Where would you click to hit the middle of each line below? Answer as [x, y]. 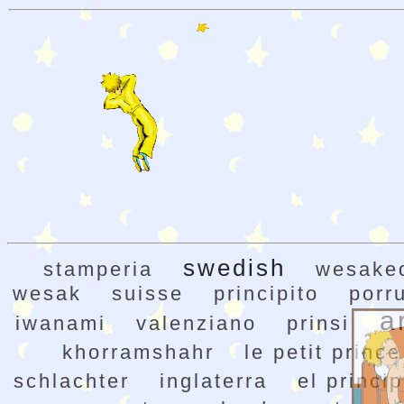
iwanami [60, 323]
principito [266, 293]
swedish [234, 267]
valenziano [196, 323]
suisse [148, 293]
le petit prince [322, 352]
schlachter [72, 381]
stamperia [98, 269]
